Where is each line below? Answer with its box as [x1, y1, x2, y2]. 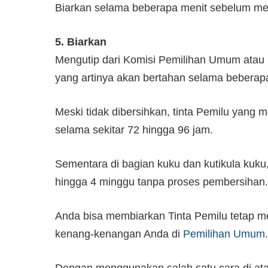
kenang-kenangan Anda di [55, 227, 183, 240]
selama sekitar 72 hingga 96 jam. [55, 123, 213, 136]
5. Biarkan [55, 35, 106, 48]
